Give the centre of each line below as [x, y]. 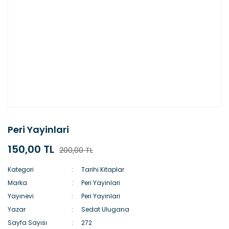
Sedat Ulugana [106, 209]
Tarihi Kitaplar [103, 169]
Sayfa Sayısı [27, 223]
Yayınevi [21, 196]
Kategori [21, 169]
